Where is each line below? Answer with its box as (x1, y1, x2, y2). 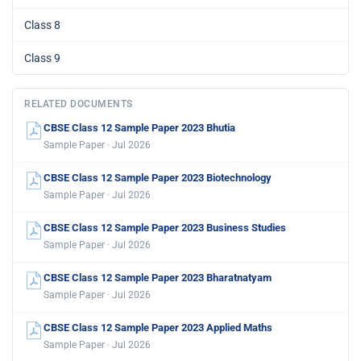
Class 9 (24, 51, 60, 64)
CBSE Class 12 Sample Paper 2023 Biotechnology (44, 171, 272, 184)
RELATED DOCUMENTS (24, 98, 133, 110)
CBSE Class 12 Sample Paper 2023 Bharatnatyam (44, 271, 272, 284)
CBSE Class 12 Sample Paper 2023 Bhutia (44, 121, 235, 134)
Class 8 (24, 18, 60, 31)
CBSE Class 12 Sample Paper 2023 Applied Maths (44, 321, 272, 334)
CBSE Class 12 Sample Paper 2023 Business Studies (44, 221, 286, 234)
